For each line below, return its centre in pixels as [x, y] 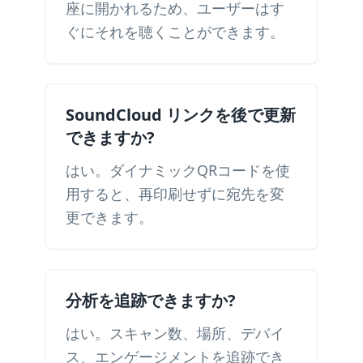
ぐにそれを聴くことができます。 [175, 32]
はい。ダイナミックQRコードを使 [178, 170]
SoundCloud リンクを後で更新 [181, 115]
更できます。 [109, 217]
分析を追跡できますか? [151, 300]
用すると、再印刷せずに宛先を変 [175, 194]
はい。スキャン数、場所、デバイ [175, 333]
